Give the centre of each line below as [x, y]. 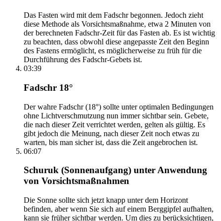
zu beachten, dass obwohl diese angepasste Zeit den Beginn [116, 42]
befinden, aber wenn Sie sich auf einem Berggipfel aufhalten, [119, 209]
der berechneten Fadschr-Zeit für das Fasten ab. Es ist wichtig [119, 33]
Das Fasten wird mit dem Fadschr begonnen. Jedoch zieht [113, 15]
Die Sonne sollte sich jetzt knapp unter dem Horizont [106, 200]
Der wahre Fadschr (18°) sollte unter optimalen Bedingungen [119, 107]
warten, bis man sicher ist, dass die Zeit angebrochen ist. [111, 142]
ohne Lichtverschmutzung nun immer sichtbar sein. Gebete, [116, 115]
